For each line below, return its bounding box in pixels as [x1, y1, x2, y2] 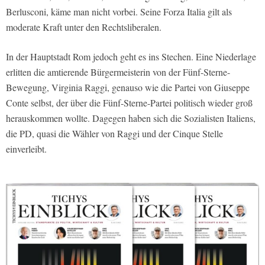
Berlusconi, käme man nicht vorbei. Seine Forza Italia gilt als [6, 5, 232, 18]
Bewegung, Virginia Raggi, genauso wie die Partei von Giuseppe [6, 81, 250, 94]
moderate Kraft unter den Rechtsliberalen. [6, 21, 161, 34]
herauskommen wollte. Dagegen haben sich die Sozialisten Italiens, [6, 112, 256, 125]
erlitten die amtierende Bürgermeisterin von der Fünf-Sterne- [6, 66, 230, 79]
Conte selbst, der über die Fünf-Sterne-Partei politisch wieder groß [6, 96, 253, 109]
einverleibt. [6, 143, 47, 156]
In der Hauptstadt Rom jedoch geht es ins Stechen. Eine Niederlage [6, 50, 256, 63]
